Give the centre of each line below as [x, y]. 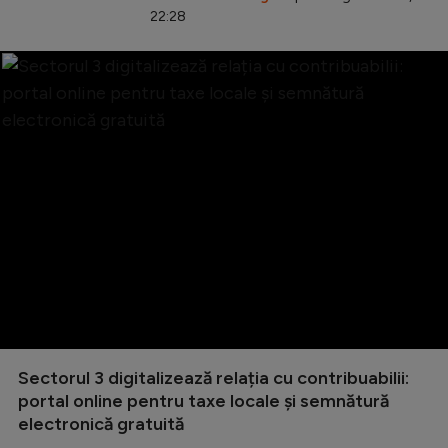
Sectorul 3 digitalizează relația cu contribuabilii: [213, 378]
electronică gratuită [101, 424]
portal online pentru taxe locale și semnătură [203, 401]
